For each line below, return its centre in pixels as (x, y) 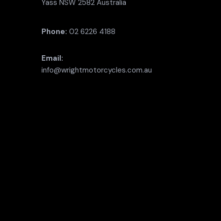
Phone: (54, 31)
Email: (52, 58)
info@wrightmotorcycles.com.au (96, 70)
